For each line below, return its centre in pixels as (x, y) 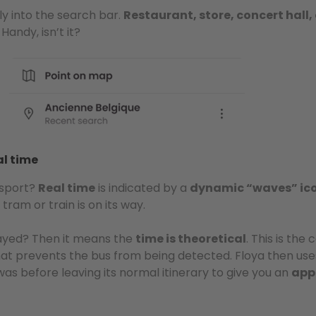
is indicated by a (142, 188)
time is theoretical (191, 239)
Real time (67, 188)
